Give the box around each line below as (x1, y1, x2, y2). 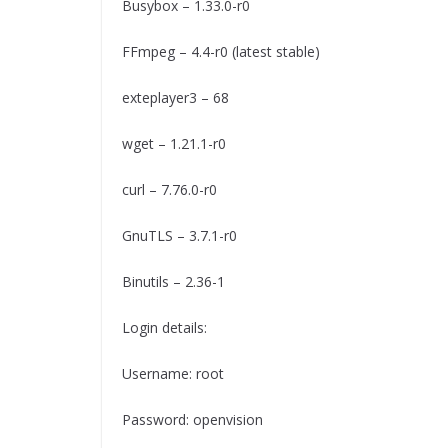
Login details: (122, 318, 207, 338)
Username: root (122, 364, 224, 384)
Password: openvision (122, 410, 263, 430)
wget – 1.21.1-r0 (122, 134, 226, 154)
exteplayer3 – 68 (122, 88, 229, 108)
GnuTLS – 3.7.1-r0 (122, 226, 237, 246)
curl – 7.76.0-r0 (122, 180, 217, 200)
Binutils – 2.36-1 (122, 272, 225, 292)
